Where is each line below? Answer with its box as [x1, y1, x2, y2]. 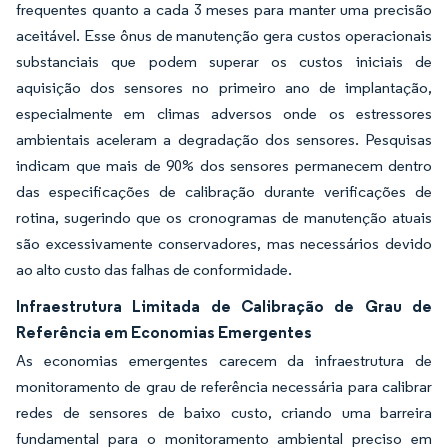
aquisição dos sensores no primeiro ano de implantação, [16, 78, 432, 97]
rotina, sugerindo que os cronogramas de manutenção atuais [16, 208, 432, 227]
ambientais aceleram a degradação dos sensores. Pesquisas [16, 130, 432, 149]
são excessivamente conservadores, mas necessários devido [16, 234, 432, 253]
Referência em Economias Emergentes [16, 322, 312, 342]
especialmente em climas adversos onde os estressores [16, 104, 432, 123]
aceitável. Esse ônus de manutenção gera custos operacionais [16, 26, 432, 45]
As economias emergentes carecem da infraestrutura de [16, 351, 432, 370]
